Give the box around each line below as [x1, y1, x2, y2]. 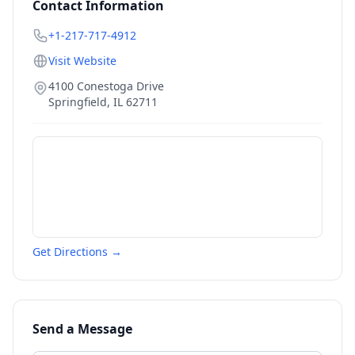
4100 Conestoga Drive [48, 78, 164, 94]
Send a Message [32, 320, 132, 338]
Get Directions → [32, 244, 122, 259]
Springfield [48, 94, 107, 109]
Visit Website [48, 53, 116, 68]
